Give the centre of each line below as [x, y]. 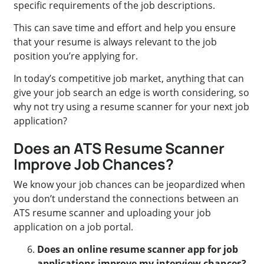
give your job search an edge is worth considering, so [132, 92]
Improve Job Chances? [94, 164]
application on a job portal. [74, 227]
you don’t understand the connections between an [126, 199]
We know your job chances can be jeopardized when [130, 185]
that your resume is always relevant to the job [115, 42]
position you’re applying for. [77, 56]
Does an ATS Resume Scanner [119, 148]
